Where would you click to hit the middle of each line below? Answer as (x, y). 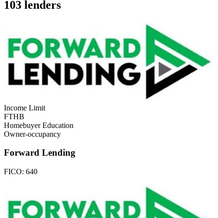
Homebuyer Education (39, 125)
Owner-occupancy (32, 134)
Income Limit (25, 108)
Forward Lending (40, 153)
